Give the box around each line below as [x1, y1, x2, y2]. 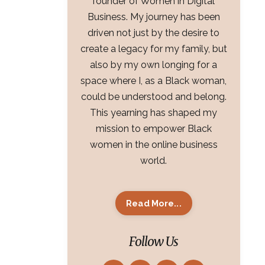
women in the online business [89, 139, 218, 151]
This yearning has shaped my [90, 107, 218, 119]
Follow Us [129, 234, 179, 250]
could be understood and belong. [80, 91, 227, 103]
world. [140, 155, 167, 167]
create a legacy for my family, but [80, 43, 227, 55]
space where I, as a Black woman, [80, 75, 227, 87]
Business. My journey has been [87, 11, 220, 23]
